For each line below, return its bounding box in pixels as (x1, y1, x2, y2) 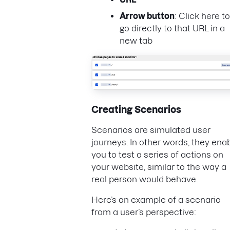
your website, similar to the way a (91, 162, 226, 171)
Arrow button (120, 11, 175, 21)
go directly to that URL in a (120, 24, 225, 33)
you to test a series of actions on (91, 149, 223, 159)
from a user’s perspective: (91, 207, 198, 217)
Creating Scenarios (91, 104, 181, 114)
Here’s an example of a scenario (91, 195, 221, 204)
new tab (120, 36, 152, 46)
